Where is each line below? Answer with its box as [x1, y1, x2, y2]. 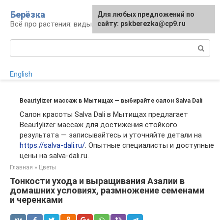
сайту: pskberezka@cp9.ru [97, 20, 186, 27]
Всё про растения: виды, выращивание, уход [10, 20, 162, 28]
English [10, 70, 32, 79]
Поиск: [10, 40, 33, 49]
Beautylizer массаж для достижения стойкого [20, 120, 177, 129]
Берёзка [10, 9, 45, 20]
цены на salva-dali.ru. [20, 151, 89, 160]
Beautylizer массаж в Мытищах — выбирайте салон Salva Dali [20, 97, 202, 104]
